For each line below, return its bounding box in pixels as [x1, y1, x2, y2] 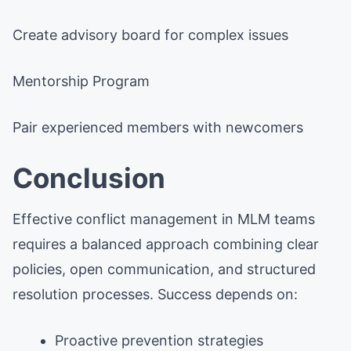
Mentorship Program [13, 72, 150, 89]
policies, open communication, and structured [13, 260, 316, 277]
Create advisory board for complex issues [13, 26, 288, 43]
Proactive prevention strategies [55, 331, 263, 349]
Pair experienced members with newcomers [13, 118, 303, 136]
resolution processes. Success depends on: [13, 285, 298, 302]
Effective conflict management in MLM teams [13, 210, 315, 227]
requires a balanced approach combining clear [13, 235, 319, 252]
